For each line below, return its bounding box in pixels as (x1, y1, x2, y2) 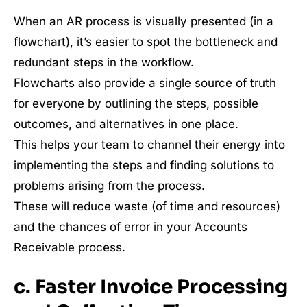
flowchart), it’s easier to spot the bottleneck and (14, 35, 278, 49)
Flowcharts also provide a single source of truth (14, 76, 276, 90)
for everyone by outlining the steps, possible (14, 97, 258, 110)
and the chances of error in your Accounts (14, 220, 247, 234)
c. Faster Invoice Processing (14, 275, 288, 299)
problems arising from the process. (14, 179, 205, 193)
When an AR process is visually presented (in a (14, 14, 273, 28)
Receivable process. (14, 241, 125, 254)
